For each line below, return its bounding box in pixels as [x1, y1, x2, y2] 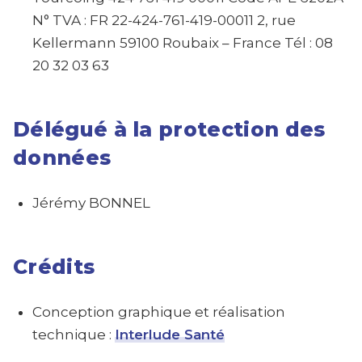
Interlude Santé [115, 326, 225, 343]
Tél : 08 [281, 35, 333, 51]
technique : [32, 326, 115, 343]
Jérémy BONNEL [32, 195, 150, 211]
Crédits [13, 255, 95, 279]
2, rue [254, 12, 296, 28]
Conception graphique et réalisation [32, 304, 285, 320]
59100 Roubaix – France [116, 35, 281, 51]
